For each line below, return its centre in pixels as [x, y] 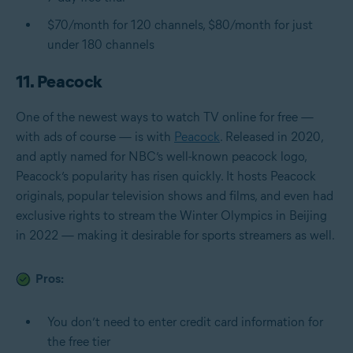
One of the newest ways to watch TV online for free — [165, 117]
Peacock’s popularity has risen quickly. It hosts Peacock [166, 176]
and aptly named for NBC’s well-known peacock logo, [161, 156]
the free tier [79, 341]
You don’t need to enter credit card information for [185, 321]
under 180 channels [101, 44]
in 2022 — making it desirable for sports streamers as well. [175, 235]
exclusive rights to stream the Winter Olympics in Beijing [171, 215]
